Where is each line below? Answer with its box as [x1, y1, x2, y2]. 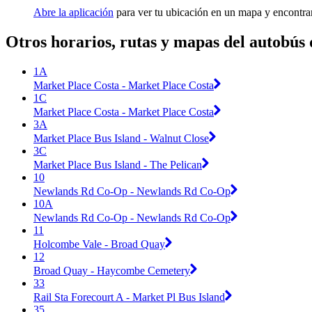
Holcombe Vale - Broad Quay [33, 237, 165, 250]
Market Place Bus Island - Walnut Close [33, 132, 209, 144]
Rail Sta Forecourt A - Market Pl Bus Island [33, 290, 225, 303]
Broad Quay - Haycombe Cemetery [33, 264, 190, 276]
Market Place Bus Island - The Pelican [33, 158, 202, 171]
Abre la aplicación [33, 6, 114, 19]
